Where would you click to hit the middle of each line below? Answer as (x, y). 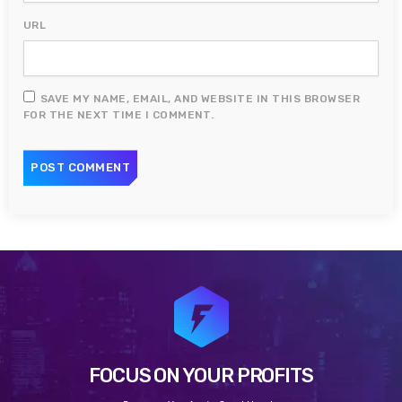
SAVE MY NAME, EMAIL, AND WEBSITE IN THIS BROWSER (201, 99)
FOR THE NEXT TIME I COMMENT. (119, 115)
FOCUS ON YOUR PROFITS (201, 375)
